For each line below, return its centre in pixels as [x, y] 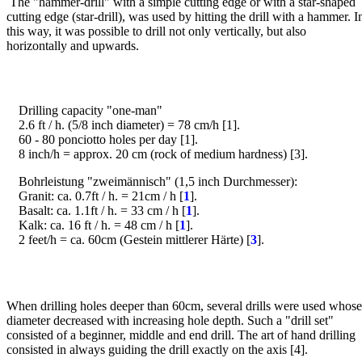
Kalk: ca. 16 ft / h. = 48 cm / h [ [99, 225]
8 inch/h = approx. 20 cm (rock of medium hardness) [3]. [163, 154]
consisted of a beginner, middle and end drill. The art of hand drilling [181, 335]
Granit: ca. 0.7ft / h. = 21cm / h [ [101, 196]
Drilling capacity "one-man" [90, 110]
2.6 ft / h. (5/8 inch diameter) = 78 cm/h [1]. [129, 125]
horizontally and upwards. [73, 45]
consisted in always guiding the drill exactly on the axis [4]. [157, 349]
